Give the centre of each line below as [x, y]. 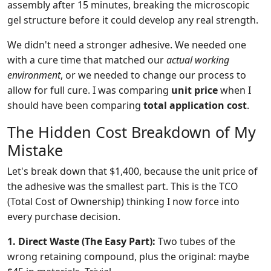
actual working [198, 60]
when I [234, 90]
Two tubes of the [195, 241]
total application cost [195, 105]
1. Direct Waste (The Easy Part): [81, 241]
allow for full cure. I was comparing [89, 90]
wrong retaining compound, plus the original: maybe [128, 256]
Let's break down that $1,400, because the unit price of [132, 171]
